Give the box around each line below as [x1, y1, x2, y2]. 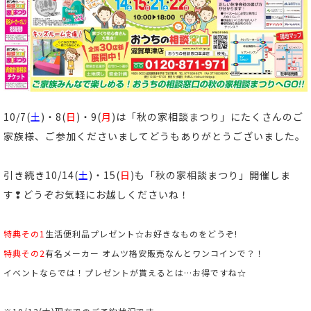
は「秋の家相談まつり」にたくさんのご [116, 109, 303, 124]
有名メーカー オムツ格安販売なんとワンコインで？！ [45, 246, 264, 259]
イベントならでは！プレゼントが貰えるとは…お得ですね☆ [3, 266, 246, 278]
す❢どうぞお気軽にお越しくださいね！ [3, 187, 190, 201]
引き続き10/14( [3, 167, 78, 182]
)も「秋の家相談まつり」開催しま [131, 167, 291, 182]
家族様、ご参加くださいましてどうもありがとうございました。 [3, 128, 305, 143]
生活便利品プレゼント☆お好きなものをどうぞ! [45, 227, 237, 239]
